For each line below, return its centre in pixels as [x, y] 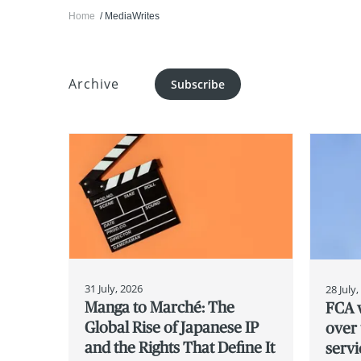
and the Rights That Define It [180, 347]
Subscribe [197, 84]
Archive [94, 83]
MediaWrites [132, 16]
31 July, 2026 [114, 288]
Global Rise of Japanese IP [172, 327]
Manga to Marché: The [160, 307]
